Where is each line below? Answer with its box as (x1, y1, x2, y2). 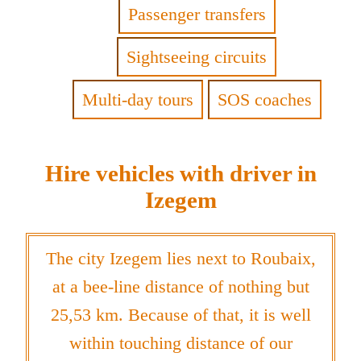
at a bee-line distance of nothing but (52, 276, 309, 297)
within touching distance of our (68, 333, 293, 354)
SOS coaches (217, 89, 312, 110)
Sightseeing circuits (127, 47, 267, 68)
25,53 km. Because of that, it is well (50, 305, 311, 326)
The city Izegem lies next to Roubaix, (45, 248, 316, 269)
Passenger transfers (127, 4, 266, 25)
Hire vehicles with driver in (44, 160, 317, 187)
